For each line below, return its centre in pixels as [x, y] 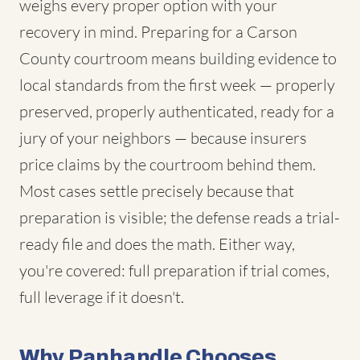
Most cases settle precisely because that [157, 191]
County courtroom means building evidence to [178, 58]
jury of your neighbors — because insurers [163, 138]
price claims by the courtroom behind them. [168, 164]
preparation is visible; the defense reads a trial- [180, 217]
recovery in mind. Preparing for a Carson [158, 32]
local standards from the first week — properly [177, 85]
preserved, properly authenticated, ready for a [177, 111]
